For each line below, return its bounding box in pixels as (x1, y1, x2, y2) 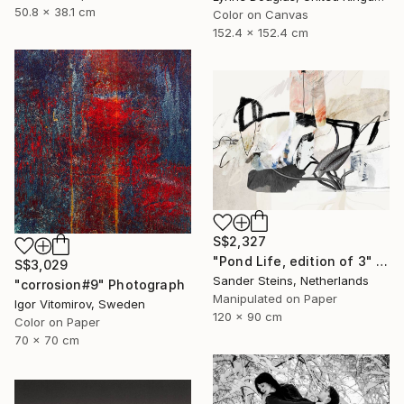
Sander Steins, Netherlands (213, 272, 369, 288)
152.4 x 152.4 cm (213, 24, 308, 40)
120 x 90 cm (213, 308, 282, 324)
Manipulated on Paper (213, 290, 337, 306)
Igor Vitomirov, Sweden (14, 296, 145, 311)
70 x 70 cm (14, 332, 79, 347)
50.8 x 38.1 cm (14, 4, 96, 19)
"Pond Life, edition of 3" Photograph (376, 252, 389, 269)
